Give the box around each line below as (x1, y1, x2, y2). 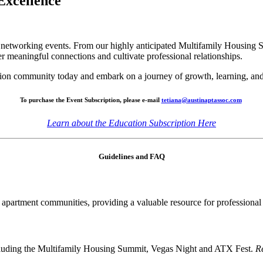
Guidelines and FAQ (98, 151, 165, 161)
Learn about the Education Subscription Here (47, 117, 216, 128)
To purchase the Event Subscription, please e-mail (19, 96, 161, 103)
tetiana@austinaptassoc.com (161, 96, 242, 103)
